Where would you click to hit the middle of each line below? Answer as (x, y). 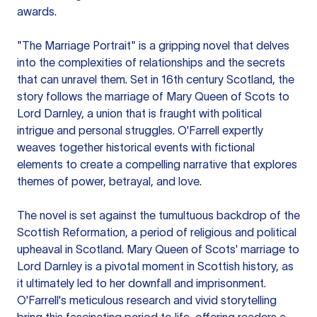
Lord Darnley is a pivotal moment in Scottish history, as (155, 266)
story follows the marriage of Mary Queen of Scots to (153, 96)
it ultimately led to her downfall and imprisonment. (142, 283)
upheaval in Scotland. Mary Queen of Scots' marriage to (158, 249)
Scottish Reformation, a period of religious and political (157, 232)
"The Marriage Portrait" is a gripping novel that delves (153, 45)
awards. (37, 11)
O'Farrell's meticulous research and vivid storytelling (147, 300)
